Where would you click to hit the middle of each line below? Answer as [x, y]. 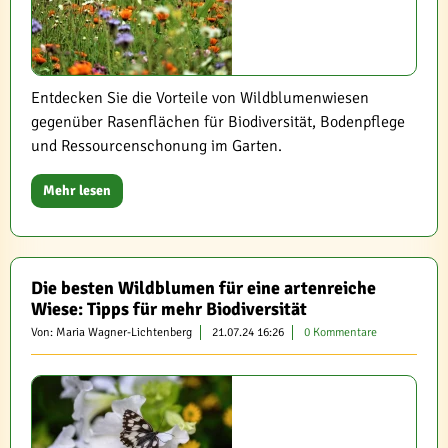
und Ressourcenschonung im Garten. [156, 146]
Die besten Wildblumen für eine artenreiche [203, 288]
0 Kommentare [340, 332]
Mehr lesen [77, 190]
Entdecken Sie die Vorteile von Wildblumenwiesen [200, 98]
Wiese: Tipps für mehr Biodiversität [169, 309]
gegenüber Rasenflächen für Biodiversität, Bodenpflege [218, 122]
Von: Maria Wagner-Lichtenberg [111, 332]
